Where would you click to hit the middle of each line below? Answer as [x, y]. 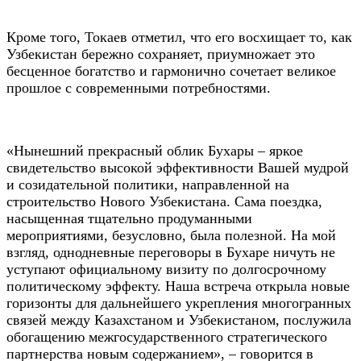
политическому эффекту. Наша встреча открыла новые [178, 286]
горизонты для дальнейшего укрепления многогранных [179, 303]
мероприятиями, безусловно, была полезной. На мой [171, 235]
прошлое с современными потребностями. [139, 87]
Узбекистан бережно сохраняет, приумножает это [161, 54]
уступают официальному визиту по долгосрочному [166, 269]
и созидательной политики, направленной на [148, 184]
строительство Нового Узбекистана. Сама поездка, [164, 201]
